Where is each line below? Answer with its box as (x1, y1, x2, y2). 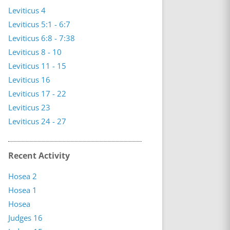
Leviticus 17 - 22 (8, 88, 66, 99)
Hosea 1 (8, 185, 37, 195)
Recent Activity (8, 150, 70, 161)
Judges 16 (8, 213, 43, 223)
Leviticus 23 (8, 102, 50, 112)
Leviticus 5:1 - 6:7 (8, 19, 70, 29)
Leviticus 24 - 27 (8, 116, 66, 126)
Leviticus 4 (8, 5, 46, 15)
